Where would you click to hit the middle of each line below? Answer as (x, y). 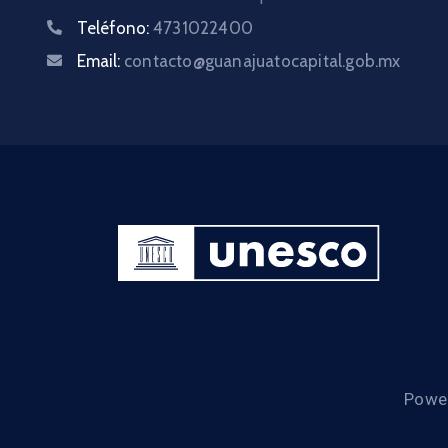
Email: (100, 61)
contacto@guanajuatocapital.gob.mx (262, 61)
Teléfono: (115, 28)
